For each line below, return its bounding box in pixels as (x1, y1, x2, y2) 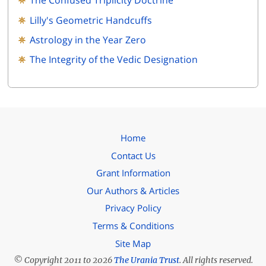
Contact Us (110, 149, 156, 161)
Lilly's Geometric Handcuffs (29, 13, 152, 27)
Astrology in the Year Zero (29, 33, 146, 46)
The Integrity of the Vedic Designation (29, 53, 198, 66)
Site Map (115, 237, 151, 249)
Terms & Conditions (92, 219, 174, 232)
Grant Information (96, 167, 170, 179)
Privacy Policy (104, 202, 161, 214)
